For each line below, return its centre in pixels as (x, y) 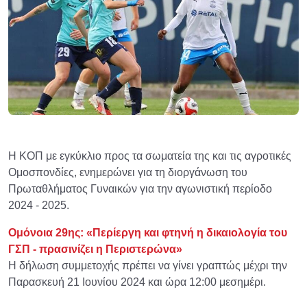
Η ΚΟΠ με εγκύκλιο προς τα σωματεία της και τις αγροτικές (150, 156)
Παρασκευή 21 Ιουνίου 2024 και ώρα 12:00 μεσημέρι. (137, 282)
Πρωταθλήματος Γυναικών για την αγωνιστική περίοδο (140, 189)
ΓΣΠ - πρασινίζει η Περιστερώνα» (95, 249)
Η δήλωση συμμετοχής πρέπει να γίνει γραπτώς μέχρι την (148, 266)
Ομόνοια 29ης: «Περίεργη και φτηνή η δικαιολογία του (148, 233)
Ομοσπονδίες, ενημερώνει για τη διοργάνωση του (128, 173)
